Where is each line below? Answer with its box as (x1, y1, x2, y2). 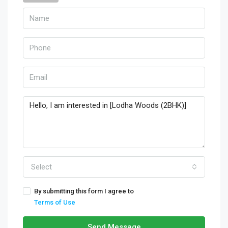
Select (31, 162, 52, 172)
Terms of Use (34, 198, 75, 206)
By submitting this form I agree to (34, 187, 134, 195)
